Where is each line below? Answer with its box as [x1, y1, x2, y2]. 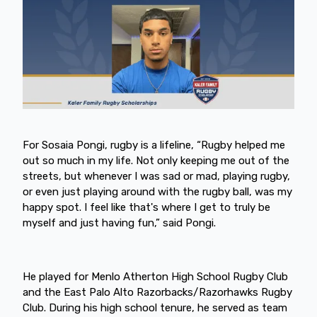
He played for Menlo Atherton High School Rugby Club [23, 270, 288, 283]
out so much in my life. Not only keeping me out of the [23, 154, 289, 167]
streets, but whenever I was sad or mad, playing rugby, [23, 169, 290, 183]
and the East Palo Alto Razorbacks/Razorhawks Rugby [23, 285, 292, 299]
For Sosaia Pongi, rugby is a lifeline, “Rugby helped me [23, 138, 285, 151]
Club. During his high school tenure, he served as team [23, 301, 287, 314]
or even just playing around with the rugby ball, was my [23, 185, 292, 198]
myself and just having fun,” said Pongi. [23, 216, 219, 229]
